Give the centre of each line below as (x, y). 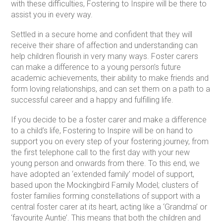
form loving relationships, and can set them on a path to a (111, 89)
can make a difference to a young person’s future (96, 67)
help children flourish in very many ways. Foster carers (105, 56)
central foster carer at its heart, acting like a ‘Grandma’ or (109, 207)
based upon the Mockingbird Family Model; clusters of (105, 185)
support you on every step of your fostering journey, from (110, 142)
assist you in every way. (52, 15)
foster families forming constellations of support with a (106, 196)
